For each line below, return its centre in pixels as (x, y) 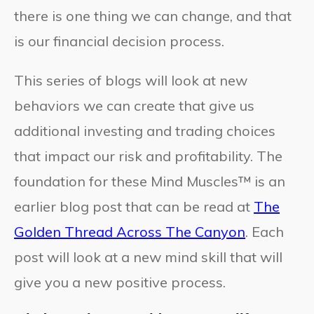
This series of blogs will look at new (131, 80)
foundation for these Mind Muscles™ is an (150, 181)
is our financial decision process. (119, 41)
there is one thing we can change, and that (153, 15)
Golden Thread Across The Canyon (130, 231)
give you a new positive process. (120, 282)
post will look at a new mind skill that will (148, 257)
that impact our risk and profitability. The (148, 156)
